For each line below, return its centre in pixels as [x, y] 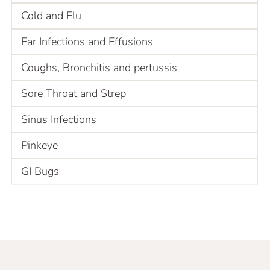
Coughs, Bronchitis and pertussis [99, 67]
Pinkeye [39, 145]
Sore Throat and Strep [74, 93]
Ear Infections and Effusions [87, 41]
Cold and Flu [51, 15]
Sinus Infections [59, 119]
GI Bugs [40, 171]
